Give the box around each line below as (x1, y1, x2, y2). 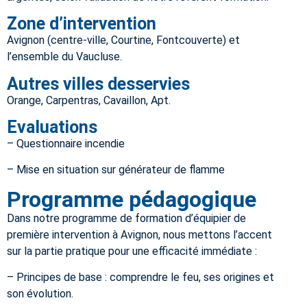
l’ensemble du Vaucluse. (7, 50, 122, 64)
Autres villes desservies (7, 73, 190, 94)
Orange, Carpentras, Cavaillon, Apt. (7, 93, 171, 107)
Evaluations (7, 116, 97, 137)
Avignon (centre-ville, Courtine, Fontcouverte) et (7, 34, 240, 47)
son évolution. (7, 287, 73, 301)
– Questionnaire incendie (7, 136, 125, 150)
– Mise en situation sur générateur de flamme (7, 163, 225, 177)
